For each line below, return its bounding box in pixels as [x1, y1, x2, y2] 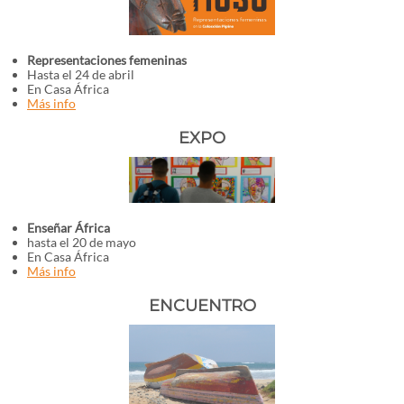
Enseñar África [27, 220, 110, 235]
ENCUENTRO [148, 296, 256, 316]
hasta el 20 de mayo [27, 234, 136, 250]
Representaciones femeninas [27, 52, 187, 68]
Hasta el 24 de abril [27, 67, 134, 82]
